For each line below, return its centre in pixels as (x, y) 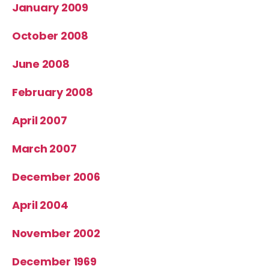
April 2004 (40, 205)
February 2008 (53, 92)
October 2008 (50, 35)
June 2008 (41, 64)
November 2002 (56, 233)
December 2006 (56, 177)
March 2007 (44, 148)
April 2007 (40, 120)
